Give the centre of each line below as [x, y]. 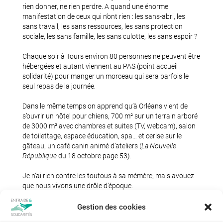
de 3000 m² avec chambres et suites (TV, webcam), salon [109, 126]
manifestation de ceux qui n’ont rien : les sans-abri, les [104, 16]
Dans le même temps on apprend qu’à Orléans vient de [105, 106]
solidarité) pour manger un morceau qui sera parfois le [106, 76]
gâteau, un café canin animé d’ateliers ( [82, 146]
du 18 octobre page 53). [94, 156]
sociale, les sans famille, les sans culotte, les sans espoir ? [110, 36]
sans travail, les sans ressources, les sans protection [103, 26]
